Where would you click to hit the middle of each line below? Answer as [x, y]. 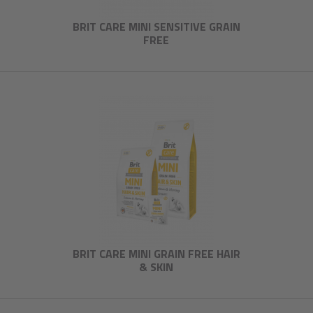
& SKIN [156, 267]
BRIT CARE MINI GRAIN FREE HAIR [156, 253]
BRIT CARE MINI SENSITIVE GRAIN [156, 26]
